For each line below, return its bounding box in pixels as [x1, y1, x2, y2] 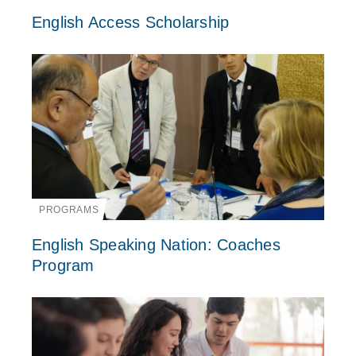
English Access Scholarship [31, 14, 230, 32]
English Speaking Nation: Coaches [31, 235, 281, 253]
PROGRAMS [38, 203, 99, 215]
